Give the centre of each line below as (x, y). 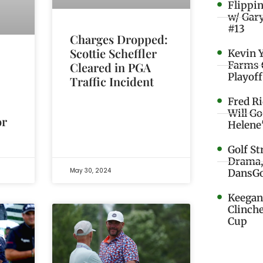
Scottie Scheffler (113, 53)
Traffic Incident (112, 82)
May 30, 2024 (90, 171)
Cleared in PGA (110, 68)
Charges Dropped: (119, 39)
